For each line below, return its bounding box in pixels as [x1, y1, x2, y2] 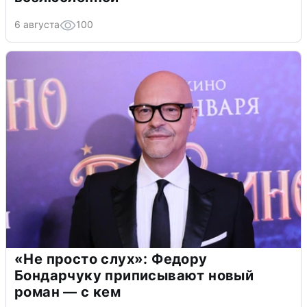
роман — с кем [14, 284, 121, 301]
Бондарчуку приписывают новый [14, 267, 254, 284]
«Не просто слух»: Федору [14, 251, 208, 268]
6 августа [14, 19, 60, 31]
